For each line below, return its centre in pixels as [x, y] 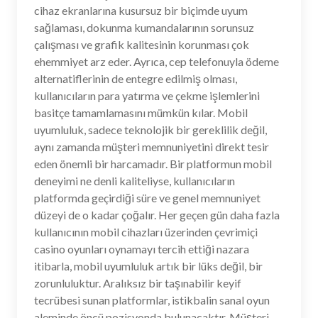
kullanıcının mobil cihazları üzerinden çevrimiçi [146, 232]
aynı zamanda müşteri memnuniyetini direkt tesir [152, 147]
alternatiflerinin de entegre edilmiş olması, [136, 78]
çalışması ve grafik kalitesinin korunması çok [142, 44]
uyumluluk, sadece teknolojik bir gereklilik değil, [150, 130]
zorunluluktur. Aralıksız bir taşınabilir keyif [138, 283]
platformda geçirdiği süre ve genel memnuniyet [147, 198]
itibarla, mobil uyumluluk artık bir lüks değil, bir [148, 266]
